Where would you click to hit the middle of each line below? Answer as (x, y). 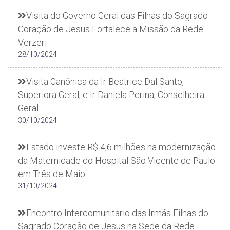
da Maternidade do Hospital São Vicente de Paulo (117, 160)
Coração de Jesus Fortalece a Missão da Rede (111, 29)
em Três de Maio (52, 174)
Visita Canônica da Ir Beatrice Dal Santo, (105, 81)
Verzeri (32, 42)
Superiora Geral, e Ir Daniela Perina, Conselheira (111, 95)
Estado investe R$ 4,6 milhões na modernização (121, 147)
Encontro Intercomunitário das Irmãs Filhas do (117, 213)
